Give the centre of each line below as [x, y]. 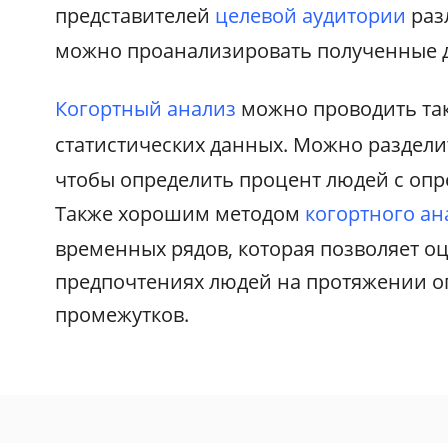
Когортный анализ [146, 108]
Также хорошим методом [180, 213]
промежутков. [122, 314]
